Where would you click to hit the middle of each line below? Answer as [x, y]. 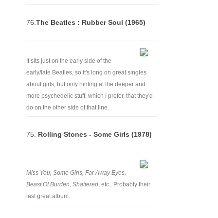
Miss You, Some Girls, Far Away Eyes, [76, 173]
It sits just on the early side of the [69, 61]
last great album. [48, 196]
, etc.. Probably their [124, 184]
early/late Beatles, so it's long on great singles [86, 73]
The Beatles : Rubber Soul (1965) [91, 22]
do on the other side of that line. [68, 108]
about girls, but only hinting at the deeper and [86, 84]
